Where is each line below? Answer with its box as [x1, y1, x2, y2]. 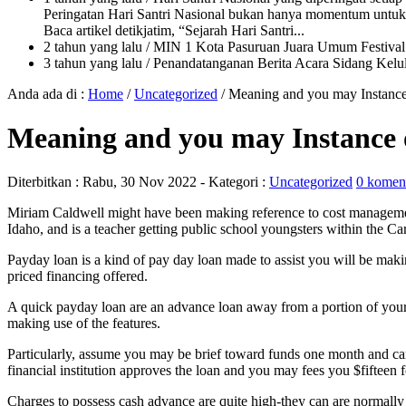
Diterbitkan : [7, 174, 82, 190]
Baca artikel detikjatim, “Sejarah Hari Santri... [43, 22, 304, 38]
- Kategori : [197, 174, 269, 190]
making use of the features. [7, 315, 160, 332]
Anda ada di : [7, 85, 88, 101]
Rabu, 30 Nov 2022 [82, 174, 197, 190]
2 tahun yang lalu [43, 38, 142, 54]
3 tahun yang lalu [43, 54, 142, 71]
